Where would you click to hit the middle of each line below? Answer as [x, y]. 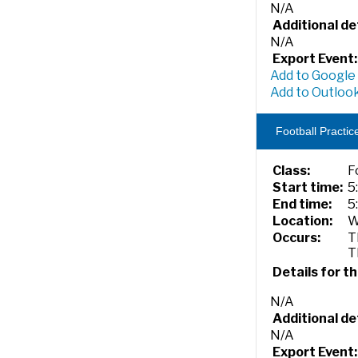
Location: [303, 221]
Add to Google [313, 76]
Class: [292, 171]
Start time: [308, 187]
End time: [302, 204]
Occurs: [297, 238]
